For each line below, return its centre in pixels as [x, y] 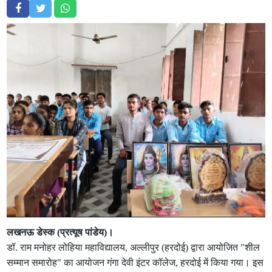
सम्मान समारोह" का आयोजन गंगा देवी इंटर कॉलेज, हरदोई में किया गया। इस [135, 263]
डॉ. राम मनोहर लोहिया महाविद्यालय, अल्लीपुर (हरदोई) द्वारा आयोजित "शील [134, 247]
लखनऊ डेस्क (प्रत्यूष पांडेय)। [60, 232]
